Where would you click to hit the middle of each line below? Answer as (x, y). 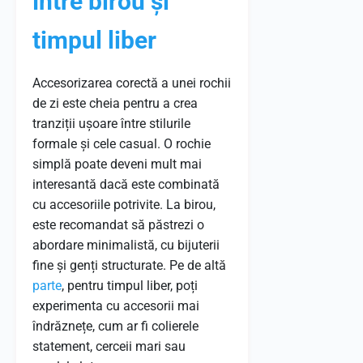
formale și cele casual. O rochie (122, 144)
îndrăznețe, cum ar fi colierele (115, 326)
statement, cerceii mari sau (109, 346)
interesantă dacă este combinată (126, 184)
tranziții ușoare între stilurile (111, 124)
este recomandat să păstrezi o (118, 225)
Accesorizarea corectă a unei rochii (132, 83)
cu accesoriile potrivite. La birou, (124, 205)
